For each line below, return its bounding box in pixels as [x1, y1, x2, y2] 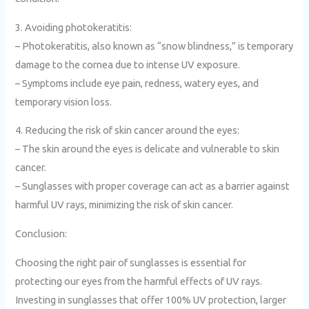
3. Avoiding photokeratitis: [15, 21, 132, 33]
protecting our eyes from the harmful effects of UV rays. [15, 275, 263, 287]
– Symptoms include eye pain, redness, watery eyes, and [15, 77, 259, 89]
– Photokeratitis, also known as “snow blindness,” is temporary [15, 39, 294, 52]
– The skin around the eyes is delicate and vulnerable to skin [15, 143, 280, 155]
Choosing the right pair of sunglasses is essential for [15, 256, 247, 268]
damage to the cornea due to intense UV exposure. [15, 58, 241, 70]
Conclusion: [15, 228, 68, 240]
